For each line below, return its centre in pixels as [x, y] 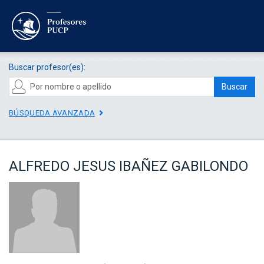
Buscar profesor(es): [47, 67]
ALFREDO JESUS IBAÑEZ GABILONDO [128, 166]
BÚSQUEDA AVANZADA [52, 113]
